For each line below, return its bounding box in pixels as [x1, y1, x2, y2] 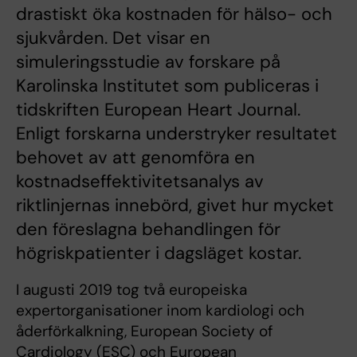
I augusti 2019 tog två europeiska [16, 279, 247, 300]
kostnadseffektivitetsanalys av [16, 169, 264, 193]
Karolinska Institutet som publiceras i [16, 73, 319, 97]
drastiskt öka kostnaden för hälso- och [16, 2, 332, 25]
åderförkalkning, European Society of [16, 320, 273, 341]
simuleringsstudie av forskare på [16, 49, 280, 73]
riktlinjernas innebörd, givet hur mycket [16, 193, 334, 217]
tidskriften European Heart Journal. [16, 97, 300, 121]
